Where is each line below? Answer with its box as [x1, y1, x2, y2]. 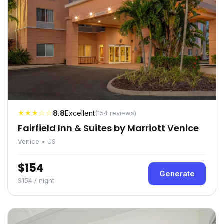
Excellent [65, 109, 95, 118]
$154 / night [18, 176, 54, 185]
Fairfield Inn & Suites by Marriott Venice [18, 122, 199, 135]
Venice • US [18, 137, 56, 146]
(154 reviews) [95, 109, 136, 117]
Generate [159, 169, 195, 179]
